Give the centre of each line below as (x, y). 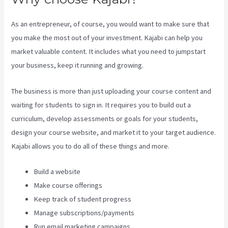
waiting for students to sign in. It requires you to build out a (101, 105)
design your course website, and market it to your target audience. (114, 132)
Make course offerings (68, 185)
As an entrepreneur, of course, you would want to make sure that (110, 24)
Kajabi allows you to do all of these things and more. (91, 146)
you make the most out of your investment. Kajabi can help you (107, 38)
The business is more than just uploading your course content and (111, 91)
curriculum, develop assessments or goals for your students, (105, 118)
